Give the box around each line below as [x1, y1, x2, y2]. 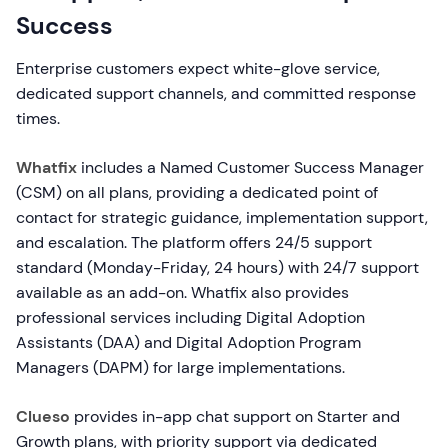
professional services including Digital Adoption [16, 307, 365, 328]
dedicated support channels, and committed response [16, 83, 416, 104]
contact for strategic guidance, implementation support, [16, 207, 428, 228]
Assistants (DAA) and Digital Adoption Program [16, 332, 361, 353]
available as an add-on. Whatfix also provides [16, 282, 349, 303]
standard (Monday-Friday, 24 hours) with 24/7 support [16, 257, 419, 278]
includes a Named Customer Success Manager [77, 157, 424, 178]
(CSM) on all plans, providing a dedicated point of [16, 182, 378, 203]
